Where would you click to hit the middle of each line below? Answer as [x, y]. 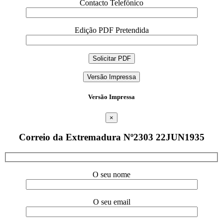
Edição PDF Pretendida [111, 30]
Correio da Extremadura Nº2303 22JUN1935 [111, 137]
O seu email [111, 202]
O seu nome [111, 174]
